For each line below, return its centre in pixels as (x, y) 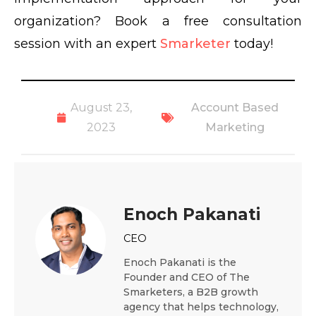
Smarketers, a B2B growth (191, 292)
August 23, (102, 108)
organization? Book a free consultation (158, 22)
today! (254, 44)
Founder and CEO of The (187, 278)
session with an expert (87, 44)
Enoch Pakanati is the (180, 263)
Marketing (235, 128)
